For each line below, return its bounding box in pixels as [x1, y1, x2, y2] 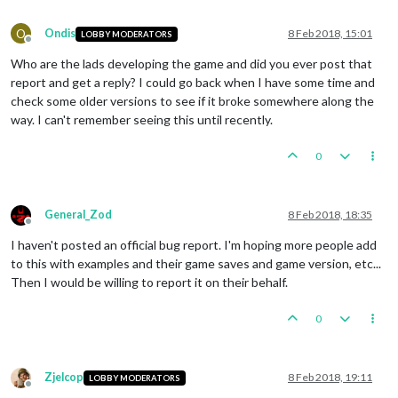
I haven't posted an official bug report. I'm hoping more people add [11, 237, 377, 253]
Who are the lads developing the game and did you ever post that [11, 56, 372, 72]
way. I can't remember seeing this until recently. [11, 112, 273, 128]
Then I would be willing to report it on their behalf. [11, 275, 288, 291]
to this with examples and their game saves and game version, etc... [11, 256, 381, 272]
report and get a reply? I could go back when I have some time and [11, 75, 375, 91]
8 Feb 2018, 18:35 [288, 208, 372, 222]
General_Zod [44, 208, 112, 222]
